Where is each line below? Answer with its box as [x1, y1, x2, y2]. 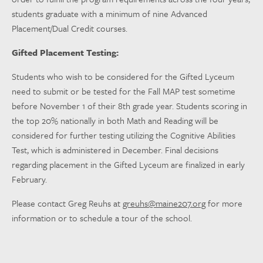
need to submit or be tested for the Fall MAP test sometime [12, 85, 235, 97]
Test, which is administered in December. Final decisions [12, 143, 218, 156]
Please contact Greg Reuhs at [12, 197, 123, 210]
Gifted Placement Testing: [12, 46, 119, 59]
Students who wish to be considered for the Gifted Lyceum [12, 70, 234, 83]
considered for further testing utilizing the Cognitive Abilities [12, 129, 235, 141]
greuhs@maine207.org [123, 197, 205, 210]
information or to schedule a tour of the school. [12, 211, 192, 224]
